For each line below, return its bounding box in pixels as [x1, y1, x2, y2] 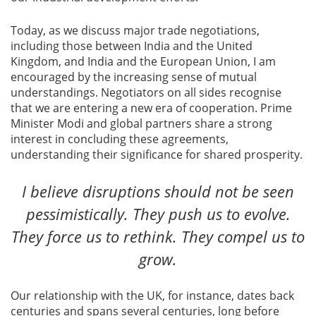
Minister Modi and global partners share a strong [11, 116, 272, 132]
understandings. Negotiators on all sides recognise [11, 85, 281, 101]
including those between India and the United [11, 38, 253, 54]
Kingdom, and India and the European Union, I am [11, 54, 276, 70]
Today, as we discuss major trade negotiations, [11, 23, 260, 39]
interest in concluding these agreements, [11, 131, 229, 147]
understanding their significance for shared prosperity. [11, 147, 303, 163]
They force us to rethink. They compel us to [11, 226, 305, 248]
